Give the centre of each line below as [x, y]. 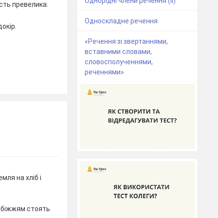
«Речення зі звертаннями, [127, 42]
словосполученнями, [119, 62]
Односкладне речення [121, 21]
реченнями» [105, 72]
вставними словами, [118, 52]
